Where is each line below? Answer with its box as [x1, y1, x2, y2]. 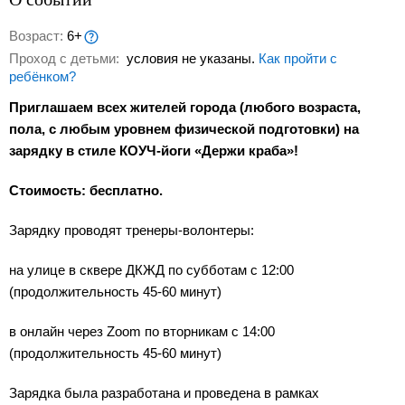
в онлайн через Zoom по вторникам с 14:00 [9, 324, 275, 340]
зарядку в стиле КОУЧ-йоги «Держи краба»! [9, 143, 298, 159]
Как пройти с [259, 51, 337, 67]
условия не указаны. [123, 51, 259, 67]
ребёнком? [9, 69, 76, 85]
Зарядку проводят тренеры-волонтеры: [9, 222, 258, 239]
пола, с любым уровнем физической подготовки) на [9, 121, 359, 137]
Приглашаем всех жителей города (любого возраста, [9, 99, 361, 116]
